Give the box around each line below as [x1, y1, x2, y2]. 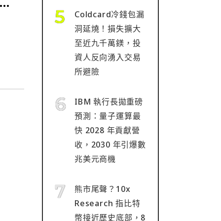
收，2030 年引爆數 [74, 139, 146, 150]
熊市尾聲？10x [74, 184, 131, 194]
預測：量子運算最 [74, 110, 141, 121]
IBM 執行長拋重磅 [74, 96, 143, 107]
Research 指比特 [74, 198, 141, 209]
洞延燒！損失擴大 [74, 23, 141, 34]
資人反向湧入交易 [74, 52, 141, 63]
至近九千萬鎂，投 [74, 37, 141, 48]
